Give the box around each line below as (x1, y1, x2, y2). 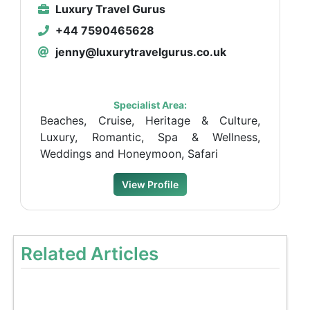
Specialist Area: (113, 98, 188, 111)
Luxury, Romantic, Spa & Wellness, (40, 129, 261, 144)
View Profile (122, 178, 179, 190)
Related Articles (21, 242, 159, 264)
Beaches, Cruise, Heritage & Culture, (40, 113, 261, 127)
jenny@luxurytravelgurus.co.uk (53, 44, 227, 59)
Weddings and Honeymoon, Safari (40, 146, 219, 161)
